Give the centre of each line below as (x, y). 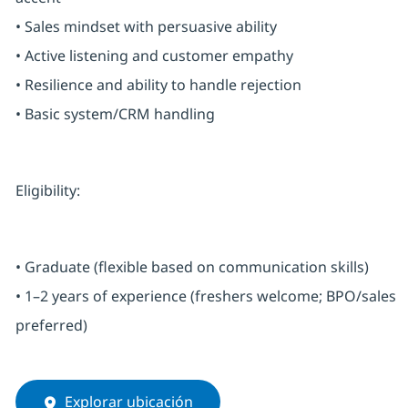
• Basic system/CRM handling (115, 114)
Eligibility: (47, 191)
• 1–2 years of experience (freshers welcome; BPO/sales (205, 296)
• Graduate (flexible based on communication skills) (192, 267)
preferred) (51, 326)
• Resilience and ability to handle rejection (158, 85)
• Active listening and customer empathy (154, 56)
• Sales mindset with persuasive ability (146, 27)
